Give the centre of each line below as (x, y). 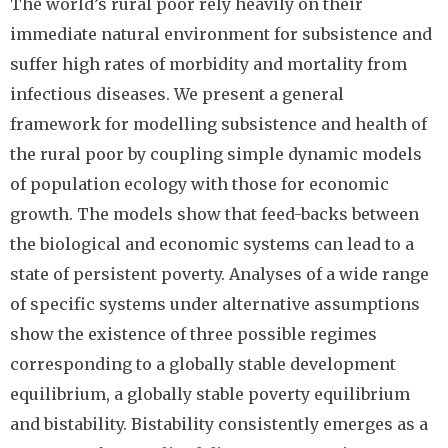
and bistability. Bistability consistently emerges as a (219, 424)
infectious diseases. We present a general (177, 94)
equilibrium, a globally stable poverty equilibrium (210, 394)
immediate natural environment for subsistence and (221, 34)
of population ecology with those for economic (199, 184)
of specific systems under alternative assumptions (215, 304)
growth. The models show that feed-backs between (214, 214)
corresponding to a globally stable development (203, 364)
